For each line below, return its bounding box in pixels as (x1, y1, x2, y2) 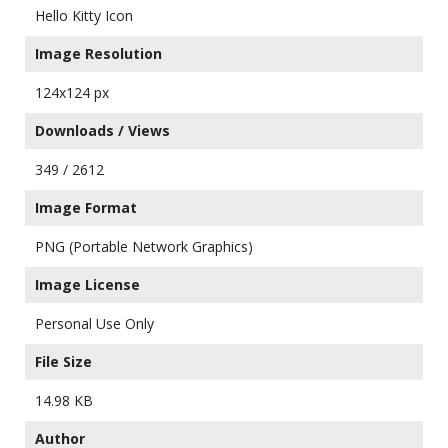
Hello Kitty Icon (35, 6, 133, 25)
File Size (35, 352, 92, 371)
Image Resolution (35, 44, 162, 63)
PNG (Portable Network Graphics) (35, 237, 253, 256)
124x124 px (35, 83, 109, 102)
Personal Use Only (35, 314, 154, 333)
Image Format (35, 198, 137, 217)
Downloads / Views (35, 121, 170, 140)
